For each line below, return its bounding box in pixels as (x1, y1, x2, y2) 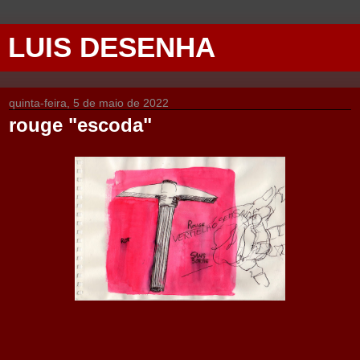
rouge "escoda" (9, 114, 152, 136)
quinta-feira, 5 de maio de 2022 (9, 96, 169, 109)
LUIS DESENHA (8, 32, 215, 63)
